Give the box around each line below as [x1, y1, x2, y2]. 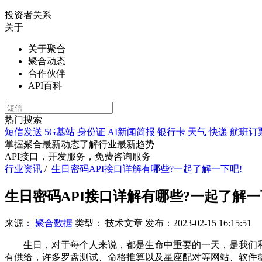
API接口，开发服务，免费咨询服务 [5, 151, 151, 161]
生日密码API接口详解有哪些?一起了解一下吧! [51, 164, 242, 174]
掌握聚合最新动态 [5, 139, 80, 149]
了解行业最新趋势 [80, 139, 154, 149]
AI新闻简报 [108, 127, 155, 137]
